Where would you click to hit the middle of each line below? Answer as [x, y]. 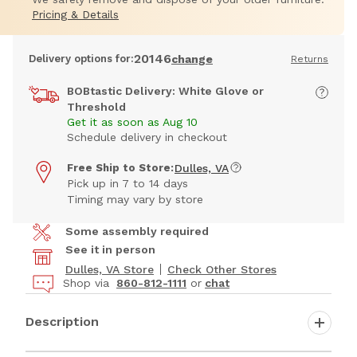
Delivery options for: [81, 59]
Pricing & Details [75, 15]
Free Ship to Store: [120, 168]
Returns [310, 59]
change [192, 59]
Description [62, 321]
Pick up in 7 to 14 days [127, 184]
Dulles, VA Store [110, 270]
